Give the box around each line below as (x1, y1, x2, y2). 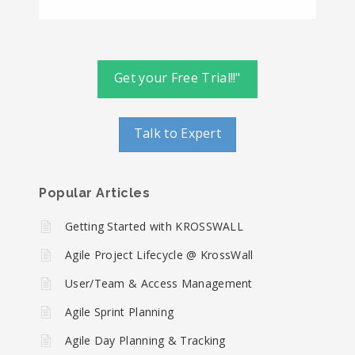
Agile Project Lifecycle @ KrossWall (65, 246, 254, 262)
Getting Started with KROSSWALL (65, 218, 243, 234)
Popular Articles (39, 185, 150, 200)
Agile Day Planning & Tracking (65, 332, 226, 348)
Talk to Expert (133, 124, 222, 142)
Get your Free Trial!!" (114, 68, 241, 86)
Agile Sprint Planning (65, 303, 174, 319)
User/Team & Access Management (65, 275, 253, 291)
